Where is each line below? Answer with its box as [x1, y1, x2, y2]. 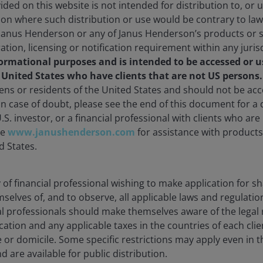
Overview [99, 101, 164, 120]
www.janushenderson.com [8, 126, 135, 139]
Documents [43, 60, 107, 76]
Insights [133, 60, 178, 76]
